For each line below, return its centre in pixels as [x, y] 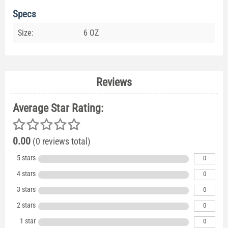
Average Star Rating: [58, 108]
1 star [28, 221]
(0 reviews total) [61, 141]
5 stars [26, 158]
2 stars [26, 205]
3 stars [26, 190]
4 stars [26, 174]
